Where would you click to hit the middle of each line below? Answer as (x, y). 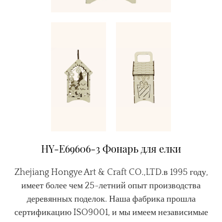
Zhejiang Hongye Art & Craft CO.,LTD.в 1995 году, (111, 173)
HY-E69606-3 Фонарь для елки (111, 149)
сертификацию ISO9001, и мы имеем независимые (111, 213)
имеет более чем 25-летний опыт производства (111, 186)
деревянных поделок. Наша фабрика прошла (111, 199)
